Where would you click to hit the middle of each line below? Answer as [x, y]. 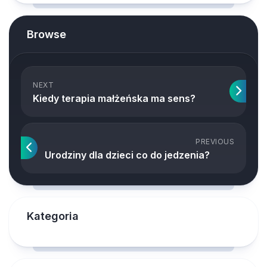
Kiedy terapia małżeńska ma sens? [114, 98]
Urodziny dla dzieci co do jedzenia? [127, 155]
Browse [46, 34]
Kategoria [53, 216]
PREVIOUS [215, 142]
